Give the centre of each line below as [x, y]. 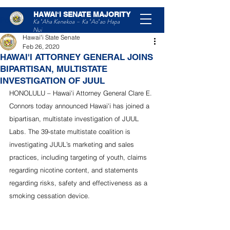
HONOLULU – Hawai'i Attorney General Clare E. [82, 93]
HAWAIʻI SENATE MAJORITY [82, 14]
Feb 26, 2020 [41, 46]
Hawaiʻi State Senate [51, 37]
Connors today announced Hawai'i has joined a [80, 106]
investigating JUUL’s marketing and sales [73, 144]
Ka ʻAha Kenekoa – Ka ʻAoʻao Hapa [76, 22]
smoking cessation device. [50, 196]
